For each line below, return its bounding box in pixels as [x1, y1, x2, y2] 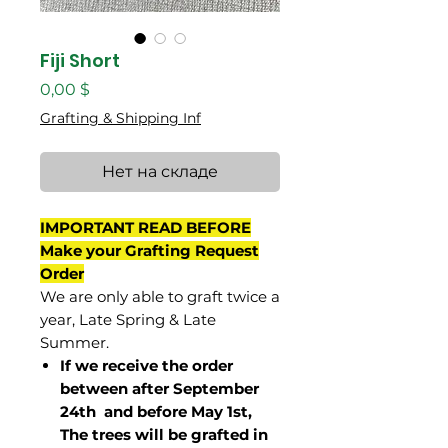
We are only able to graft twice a [40, 287, 280, 306]
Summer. [40, 333, 109, 352]
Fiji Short [40, 48, 120, 73]
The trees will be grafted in [60, 425, 268, 444]
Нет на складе [102, 162, 218, 181]
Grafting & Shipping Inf [40, 109, 201, 127]
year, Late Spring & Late [40, 310, 216, 329]
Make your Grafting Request [40, 241, 259, 260]
